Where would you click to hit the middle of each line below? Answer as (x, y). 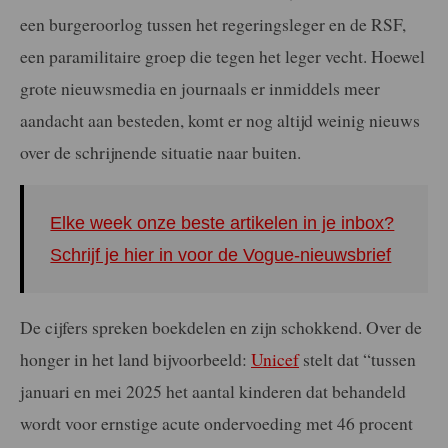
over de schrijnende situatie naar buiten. (160, 151)
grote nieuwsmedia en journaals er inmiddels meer (200, 87)
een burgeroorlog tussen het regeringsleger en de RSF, (213, 23)
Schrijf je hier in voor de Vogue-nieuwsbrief (221, 255)
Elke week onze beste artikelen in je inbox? (222, 223)
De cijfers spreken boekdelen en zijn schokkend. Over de (221, 326)
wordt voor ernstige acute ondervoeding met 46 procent (216, 422)
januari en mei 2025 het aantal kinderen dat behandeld (213, 390)
